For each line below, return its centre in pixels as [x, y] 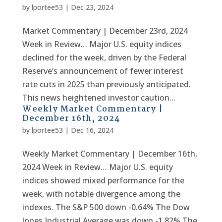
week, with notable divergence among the [101, 194]
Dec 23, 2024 [92, 7]
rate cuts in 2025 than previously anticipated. [106, 84]
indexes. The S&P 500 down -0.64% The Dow [106, 207]
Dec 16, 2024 [92, 130]
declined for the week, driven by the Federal [104, 57]
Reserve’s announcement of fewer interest [103, 71]
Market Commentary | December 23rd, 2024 [105, 31]
